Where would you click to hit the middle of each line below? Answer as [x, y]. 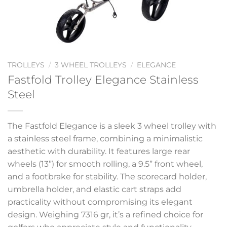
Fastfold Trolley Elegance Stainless [103, 79]
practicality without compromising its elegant [100, 202]
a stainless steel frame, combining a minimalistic [105, 138]
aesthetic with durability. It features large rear [99, 151]
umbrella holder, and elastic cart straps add [94, 189]
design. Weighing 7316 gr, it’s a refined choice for [105, 214]
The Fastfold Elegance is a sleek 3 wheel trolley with [112, 126]
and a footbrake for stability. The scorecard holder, [107, 176]
